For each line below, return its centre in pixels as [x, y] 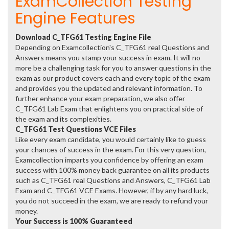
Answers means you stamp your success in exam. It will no [108, 58]
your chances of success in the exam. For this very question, [111, 150]
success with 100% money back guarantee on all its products [112, 170]
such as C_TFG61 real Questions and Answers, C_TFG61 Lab [113, 180]
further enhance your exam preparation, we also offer [100, 98]
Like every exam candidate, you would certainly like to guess [111, 139]
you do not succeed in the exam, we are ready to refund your [112, 201]
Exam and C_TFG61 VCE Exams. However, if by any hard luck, [112, 190]
